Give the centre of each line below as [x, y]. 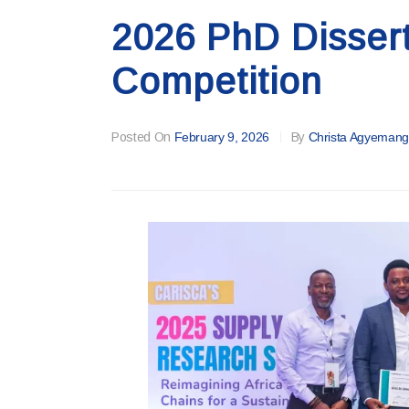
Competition [217, 82]
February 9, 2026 [221, 137]
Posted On [141, 137]
